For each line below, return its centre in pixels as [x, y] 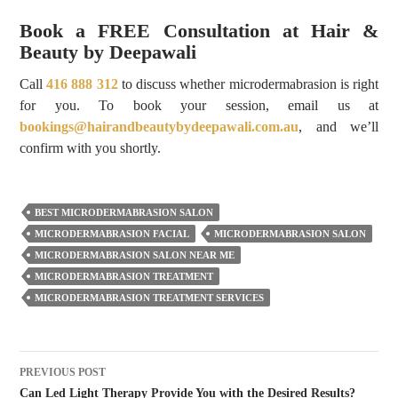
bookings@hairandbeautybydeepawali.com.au [159, 127]
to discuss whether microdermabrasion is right [248, 84]
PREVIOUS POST [63, 373]
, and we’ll [338, 127]
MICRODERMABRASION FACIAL [112, 234]
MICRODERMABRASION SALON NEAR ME [135, 255]
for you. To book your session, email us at [199, 106]
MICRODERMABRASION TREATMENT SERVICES [149, 298]
